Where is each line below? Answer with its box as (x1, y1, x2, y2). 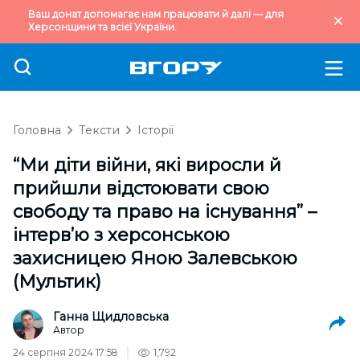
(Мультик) (13, 271, 101, 292)
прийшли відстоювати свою (13, 178, 269, 199)
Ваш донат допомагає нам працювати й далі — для (28, 8, 284, 20)
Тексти (79, 123, 120, 137)
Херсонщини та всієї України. (28, 21, 177, 33)
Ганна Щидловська (53, 309, 169, 324)
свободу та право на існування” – (13, 201, 317, 223)
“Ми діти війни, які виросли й (13, 154, 281, 176)
